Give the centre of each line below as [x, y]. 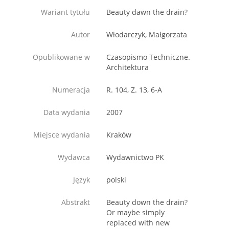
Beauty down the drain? [147, 202]
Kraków [119, 135]
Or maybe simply [135, 213]
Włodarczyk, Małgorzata [147, 35]
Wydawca [74, 157]
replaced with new [138, 223]
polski [116, 180]
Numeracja [71, 90]
